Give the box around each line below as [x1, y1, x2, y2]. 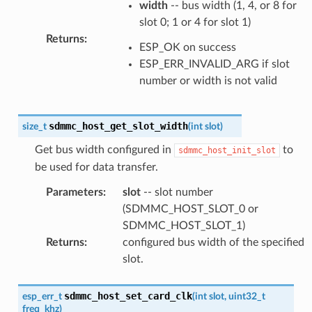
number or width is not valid [139, 75, 277, 86]
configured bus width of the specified [122, 236, 304, 248]
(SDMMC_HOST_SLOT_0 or [122, 203, 258, 214]
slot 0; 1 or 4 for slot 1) [139, 16, 251, 28]
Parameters [45, 186, 103, 198]
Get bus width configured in [34, 143, 174, 155]
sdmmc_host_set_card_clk [63, 290, 192, 302]
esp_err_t [22, 290, 62, 302]
